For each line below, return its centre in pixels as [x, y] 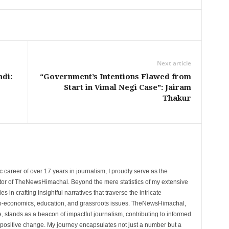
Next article [174, 63]
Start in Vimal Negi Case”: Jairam [127, 87]
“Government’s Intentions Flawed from [115, 76]
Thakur [177, 98]
